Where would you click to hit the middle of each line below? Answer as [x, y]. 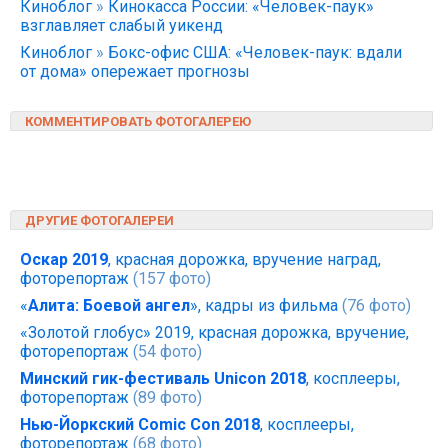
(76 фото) [374, 305]
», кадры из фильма [264, 305]
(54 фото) [165, 351]
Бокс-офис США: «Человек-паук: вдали [255, 52]
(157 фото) [170, 278]
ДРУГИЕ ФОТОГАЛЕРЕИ [99, 220]
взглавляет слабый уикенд [121, 25]
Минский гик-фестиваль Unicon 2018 [163, 378]
